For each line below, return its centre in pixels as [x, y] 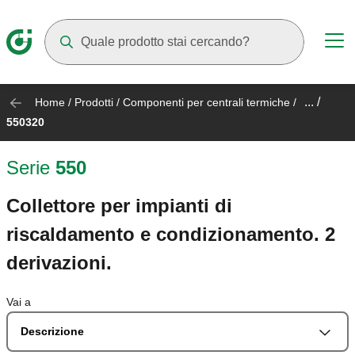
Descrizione [52, 332]
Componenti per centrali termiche [206, 102]
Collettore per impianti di [119, 206]
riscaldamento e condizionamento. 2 [171, 235]
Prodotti [94, 102]
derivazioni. [59, 263]
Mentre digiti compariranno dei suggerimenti [167, 73]
